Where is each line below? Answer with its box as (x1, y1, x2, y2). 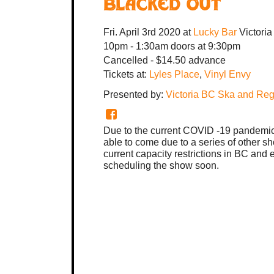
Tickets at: (103, 68, 149, 80)
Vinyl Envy (204, 68, 251, 80)
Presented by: (103, 89, 166, 100)
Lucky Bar (193, 26, 239, 37)
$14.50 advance (156, 54, 226, 65)
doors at (171, 40, 206, 51)
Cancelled (103, 54, 148, 65)
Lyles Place (149, 68, 199, 80)
